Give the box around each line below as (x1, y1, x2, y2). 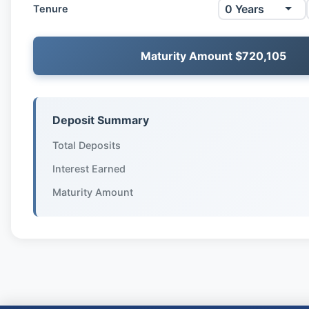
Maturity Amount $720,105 (141, 49, 287, 63)
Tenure (33, 3, 68, 15)
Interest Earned (52, 163, 126, 175)
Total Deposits (52, 139, 121, 152)
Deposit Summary (52, 113, 149, 128)
